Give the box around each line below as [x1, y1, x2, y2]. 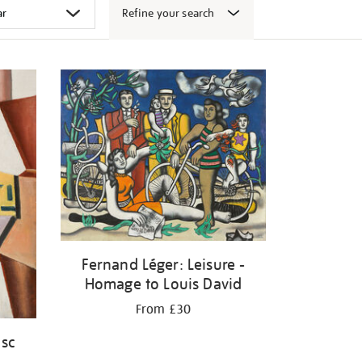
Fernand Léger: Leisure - [81, 254, 246, 274]
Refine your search [121, 6, 215, 20]
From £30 [135, 301, 192, 318]
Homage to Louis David [84, 273, 242, 293]
